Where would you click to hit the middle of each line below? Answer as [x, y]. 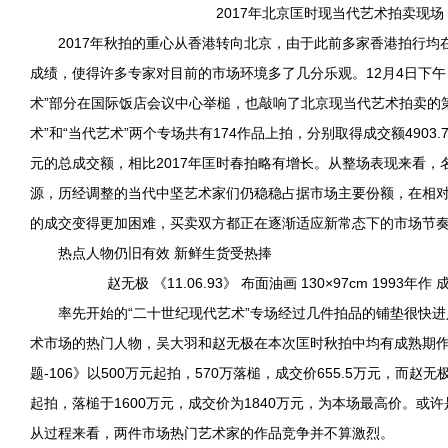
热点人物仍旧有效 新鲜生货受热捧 [151, 253]
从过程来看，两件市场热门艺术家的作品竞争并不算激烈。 [212, 433]
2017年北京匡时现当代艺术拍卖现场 [330, 13]
